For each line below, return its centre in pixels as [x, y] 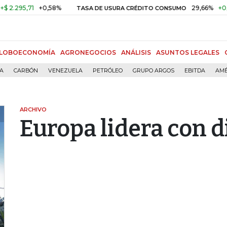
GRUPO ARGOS [154, 71]
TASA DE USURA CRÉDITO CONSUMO [111, 8]
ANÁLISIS [136, 52]
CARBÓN [26, 71]
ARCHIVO [33, 109]
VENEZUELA [65, 71]
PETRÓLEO [108, 71]
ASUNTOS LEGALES [188, 52]
